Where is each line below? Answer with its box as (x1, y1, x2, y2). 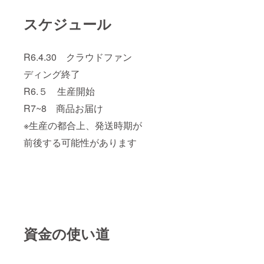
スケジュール (24, 13, 111, 34)
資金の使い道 (24, 223, 110, 243)
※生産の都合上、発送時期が (24, 118, 142, 132)
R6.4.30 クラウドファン (24, 49, 132, 64)
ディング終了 (24, 67, 80, 81)
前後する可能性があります (24, 135, 137, 149)
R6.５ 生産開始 (24, 84, 95, 98)
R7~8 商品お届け (24, 101, 103, 115)
